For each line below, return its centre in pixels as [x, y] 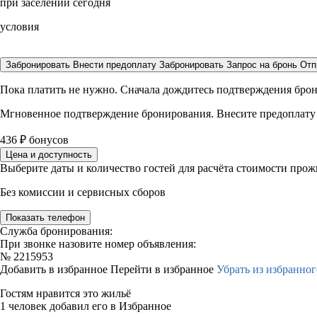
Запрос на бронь [262, 65]
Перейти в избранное [163, 269]
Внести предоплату [116, 65]
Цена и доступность [49, 155]
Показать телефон [45, 218]
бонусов [47, 140]
